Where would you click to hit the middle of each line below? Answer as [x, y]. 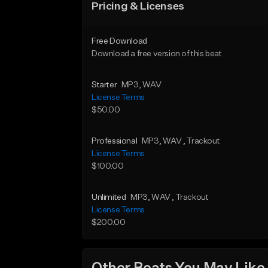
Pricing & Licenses [138, 7]
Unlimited [109, 197]
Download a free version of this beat [157, 54]
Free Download [119, 41]
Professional [115, 141]
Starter [104, 85]
